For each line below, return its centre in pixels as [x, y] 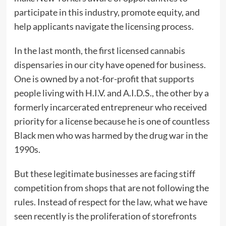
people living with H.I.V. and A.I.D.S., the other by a [111, 93]
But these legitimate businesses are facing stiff [104, 174]
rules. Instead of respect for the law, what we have [110, 202]
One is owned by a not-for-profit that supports [104, 79]
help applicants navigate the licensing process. [104, 26]
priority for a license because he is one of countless [112, 121]
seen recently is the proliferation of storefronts [105, 216]
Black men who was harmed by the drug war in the [111, 135]
